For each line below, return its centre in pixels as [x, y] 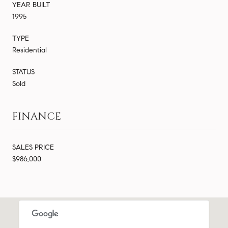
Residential [30, 50]
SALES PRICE [33, 147]
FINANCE [37, 116]
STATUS [23, 72]
